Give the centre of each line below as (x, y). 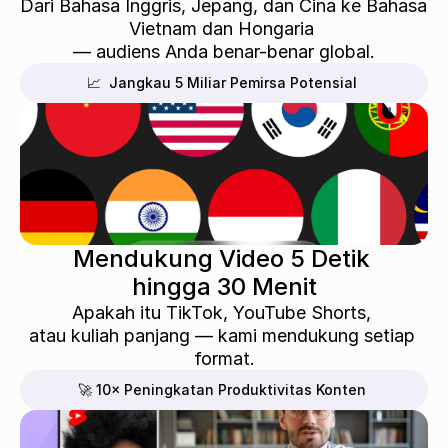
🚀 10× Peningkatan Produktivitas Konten (222, 389)
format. (224, 358)
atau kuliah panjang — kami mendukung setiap (221, 335)
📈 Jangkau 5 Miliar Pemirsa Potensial (222, 82)
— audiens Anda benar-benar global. (224, 51)
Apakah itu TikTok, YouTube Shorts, (224, 312)
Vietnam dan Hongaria (224, 28)
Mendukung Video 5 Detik (224, 258)
